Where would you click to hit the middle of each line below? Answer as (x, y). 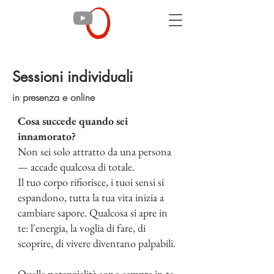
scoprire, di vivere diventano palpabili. (97, 243)
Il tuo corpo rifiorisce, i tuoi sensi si (91, 182)
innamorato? (47, 136)
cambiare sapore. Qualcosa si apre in (93, 213)
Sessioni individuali (72, 77)
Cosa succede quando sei (73, 121)
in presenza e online (54, 97)
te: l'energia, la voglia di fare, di (82, 228)
